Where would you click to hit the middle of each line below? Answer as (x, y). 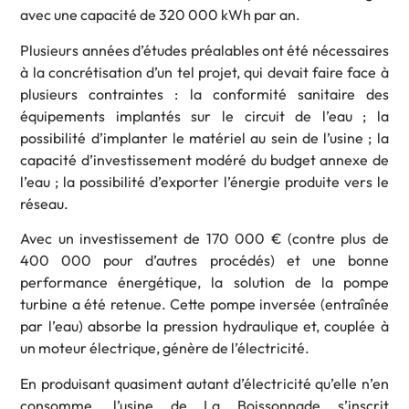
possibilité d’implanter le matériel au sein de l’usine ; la (204, 137)
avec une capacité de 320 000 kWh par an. (161, 15)
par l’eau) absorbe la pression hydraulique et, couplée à (204, 326)
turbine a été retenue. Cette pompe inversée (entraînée (204, 304)
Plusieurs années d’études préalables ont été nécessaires (204, 50)
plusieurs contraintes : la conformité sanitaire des (204, 94)
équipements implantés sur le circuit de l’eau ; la (204, 115)
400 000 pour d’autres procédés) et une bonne (204, 261)
